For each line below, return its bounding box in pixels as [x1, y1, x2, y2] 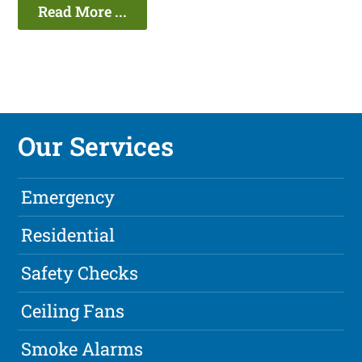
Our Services [18, 128, 175, 164]
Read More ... [38, 2, 128, 22]
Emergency [21, 185, 116, 209]
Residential [21, 223, 116, 247]
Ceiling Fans [21, 299, 125, 323]
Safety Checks [21, 261, 139, 285]
